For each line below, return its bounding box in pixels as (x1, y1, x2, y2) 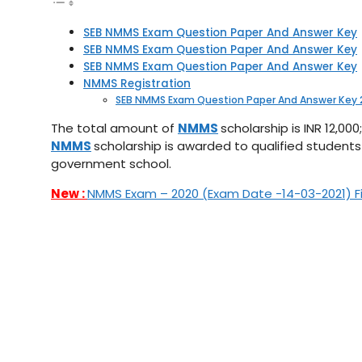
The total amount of (51, 120, 178, 137)
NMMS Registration (83, 76, 191, 92)
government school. (51, 155, 171, 173)
